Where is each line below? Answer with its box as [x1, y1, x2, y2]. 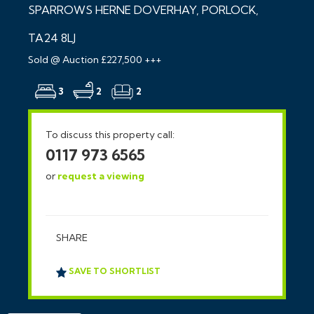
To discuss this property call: [46, 128, 175, 142]
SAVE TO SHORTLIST [67, 266, 161, 277]
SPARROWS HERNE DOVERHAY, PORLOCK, [28, 3, 259, 18]
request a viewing [57, 170, 144, 183]
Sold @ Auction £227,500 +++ [28, 53, 161, 67]
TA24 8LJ [28, 31, 76, 46]
